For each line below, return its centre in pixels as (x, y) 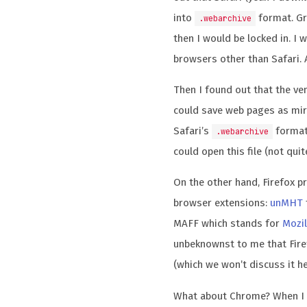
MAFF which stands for (228, 224)
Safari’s (193, 131)
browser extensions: (222, 203)
